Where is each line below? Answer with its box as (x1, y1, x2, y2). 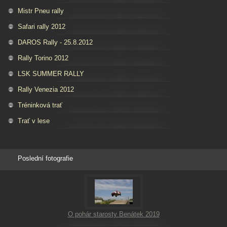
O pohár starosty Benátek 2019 (67, 210, 160, 218)
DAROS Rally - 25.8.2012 (18, 38, 93, 46)
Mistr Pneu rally (18, 7, 64, 15)
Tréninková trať (18, 101, 62, 109)
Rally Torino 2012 (18, 54, 68, 62)
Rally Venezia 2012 (18, 85, 74, 93)
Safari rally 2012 (18, 22, 65, 30)
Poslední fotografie (18, 154, 73, 162)
